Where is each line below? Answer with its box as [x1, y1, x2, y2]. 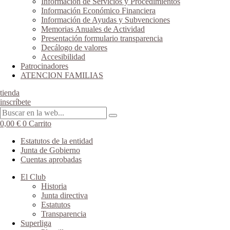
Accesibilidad [41, 52, 85, 61]
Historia [41, 182, 67, 190]
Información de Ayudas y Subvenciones [41, 15, 170, 24]
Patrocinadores [21, 62, 68, 70]
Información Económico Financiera [41, 6, 156, 15]
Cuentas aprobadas [21, 155, 82, 164]
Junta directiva [41, 191, 88, 200]
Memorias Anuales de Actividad [41, 25, 145, 33]
